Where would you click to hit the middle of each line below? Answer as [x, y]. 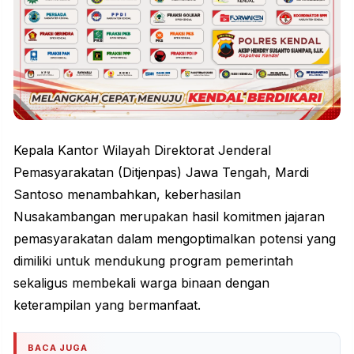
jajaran [303, 216]
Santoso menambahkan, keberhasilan [127, 194]
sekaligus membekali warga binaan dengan [141, 282]
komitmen [252, 216]
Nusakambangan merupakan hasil [118, 216]
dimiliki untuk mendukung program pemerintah [153, 260]
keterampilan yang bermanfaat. [107, 305]
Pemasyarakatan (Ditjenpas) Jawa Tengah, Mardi [161, 172]
